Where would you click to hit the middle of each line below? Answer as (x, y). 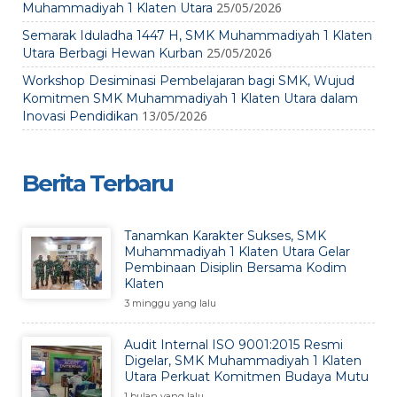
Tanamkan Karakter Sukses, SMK (225, 236)
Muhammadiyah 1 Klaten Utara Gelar (237, 252)
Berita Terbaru (97, 183)
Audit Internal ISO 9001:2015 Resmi (234, 345)
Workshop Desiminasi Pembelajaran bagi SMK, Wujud (188, 81)
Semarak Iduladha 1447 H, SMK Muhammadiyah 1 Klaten (197, 35)
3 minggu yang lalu (170, 303)
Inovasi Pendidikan (80, 116)
